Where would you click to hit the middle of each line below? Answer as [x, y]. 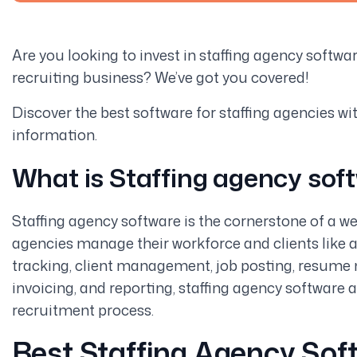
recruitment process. [82, 310]
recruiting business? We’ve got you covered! [160, 77]
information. [54, 134]
